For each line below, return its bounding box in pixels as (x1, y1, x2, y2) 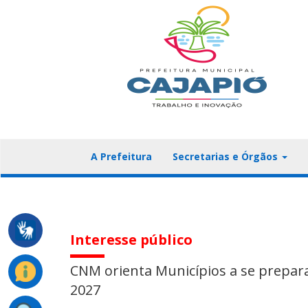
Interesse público (70, 230, 192, 249)
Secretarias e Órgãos (173, 150, 280, 163)
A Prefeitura (91, 150, 152, 163)
